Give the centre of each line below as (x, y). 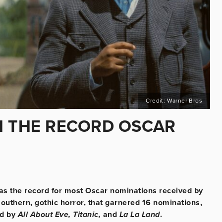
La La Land (139, 214)
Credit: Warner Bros (174, 100)
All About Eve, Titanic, (60, 214)
